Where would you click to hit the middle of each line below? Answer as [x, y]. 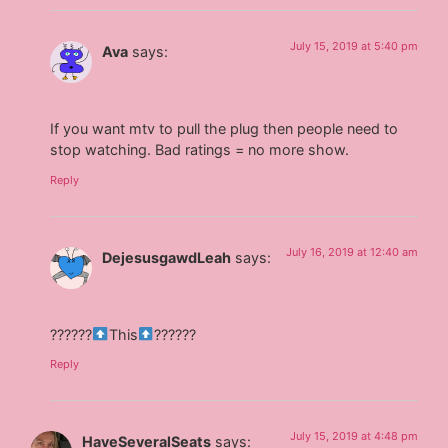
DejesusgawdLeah [167, 257]
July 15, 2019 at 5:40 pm [353, 45]
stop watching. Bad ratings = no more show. [200, 150]
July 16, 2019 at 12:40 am [351, 251]
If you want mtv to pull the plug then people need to [224, 129]
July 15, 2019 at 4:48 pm [353, 436]
